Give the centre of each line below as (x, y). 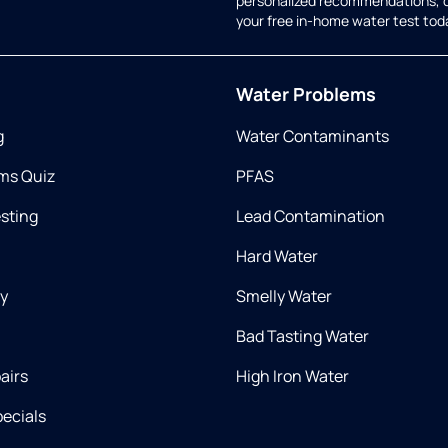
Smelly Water (284, 296)
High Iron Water (292, 376)
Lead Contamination (310, 216)
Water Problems (306, 94)
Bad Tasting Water (302, 336)
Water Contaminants (312, 136)
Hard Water (277, 256)
